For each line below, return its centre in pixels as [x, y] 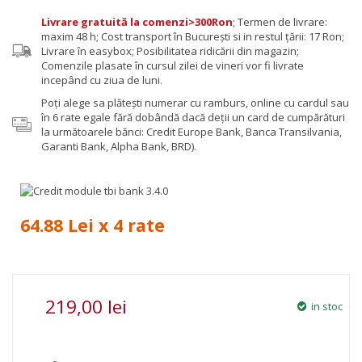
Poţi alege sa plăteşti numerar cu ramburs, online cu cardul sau [195, 102]
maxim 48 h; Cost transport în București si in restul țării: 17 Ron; [193, 36]
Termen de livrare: [281, 21]
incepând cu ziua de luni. [102, 80]
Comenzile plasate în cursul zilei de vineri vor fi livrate [173, 65]
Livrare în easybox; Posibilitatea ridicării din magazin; [170, 51]
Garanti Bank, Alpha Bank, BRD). [119, 146]
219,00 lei [86, 306]
